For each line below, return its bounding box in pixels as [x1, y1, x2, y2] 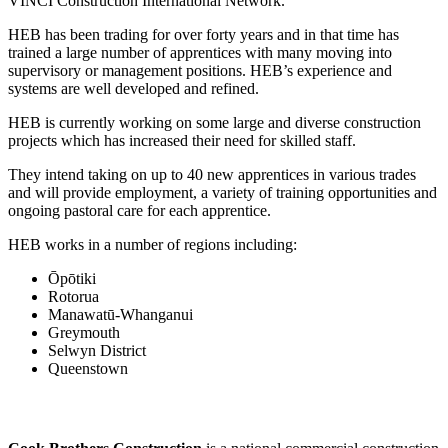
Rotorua [48, 287, 99, 305]
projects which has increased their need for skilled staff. [8, 131, 356, 149]
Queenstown [48, 359, 128, 377]
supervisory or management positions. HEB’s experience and [8, 61, 392, 79]
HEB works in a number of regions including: [8, 235, 297, 253]
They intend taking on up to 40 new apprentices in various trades [8, 165, 416, 183]
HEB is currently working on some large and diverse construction [8, 113, 421, 131]
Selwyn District [48, 341, 146, 359]
